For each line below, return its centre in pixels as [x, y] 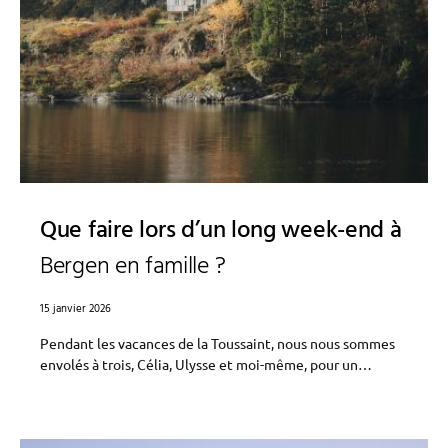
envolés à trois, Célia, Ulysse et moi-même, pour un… [206, 364]
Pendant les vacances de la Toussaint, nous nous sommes [217, 343]
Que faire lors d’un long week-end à [221, 231]
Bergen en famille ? [133, 267]
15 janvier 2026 [75, 309]
